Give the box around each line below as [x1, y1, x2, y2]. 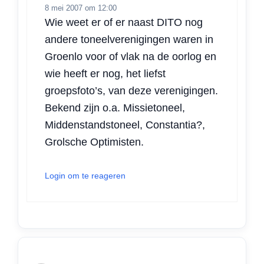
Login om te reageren [45, 171, 126, 180]
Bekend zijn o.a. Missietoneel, [45, 102, 185, 114]
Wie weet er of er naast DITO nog [45, 16, 203, 28]
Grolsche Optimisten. [45, 136, 144, 148]
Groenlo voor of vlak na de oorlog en [45, 51, 216, 62]
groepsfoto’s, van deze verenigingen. [45, 85, 218, 97]
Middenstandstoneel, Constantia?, [45, 119, 205, 131]
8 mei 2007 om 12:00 [45, 4, 117, 12]
